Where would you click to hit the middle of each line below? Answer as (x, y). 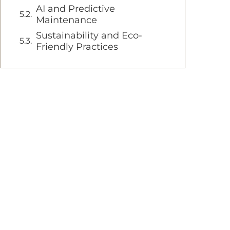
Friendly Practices (77, 47)
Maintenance (66, 20)
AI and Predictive (75, 9)
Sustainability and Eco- (89, 35)
